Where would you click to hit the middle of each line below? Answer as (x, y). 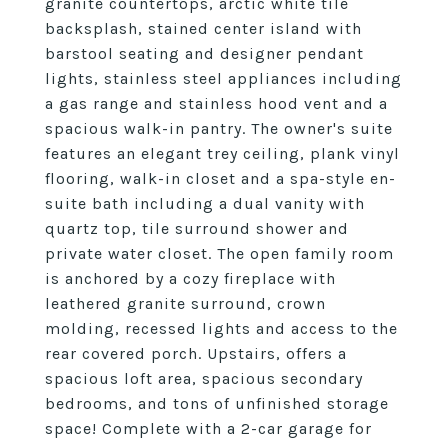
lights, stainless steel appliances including (223, 78)
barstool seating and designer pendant (204, 53)
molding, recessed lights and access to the (221, 328)
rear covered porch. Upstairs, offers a (196, 353)
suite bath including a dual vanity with (205, 203)
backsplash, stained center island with (203, 28)
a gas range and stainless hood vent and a (216, 103)
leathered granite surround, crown (185, 303)
